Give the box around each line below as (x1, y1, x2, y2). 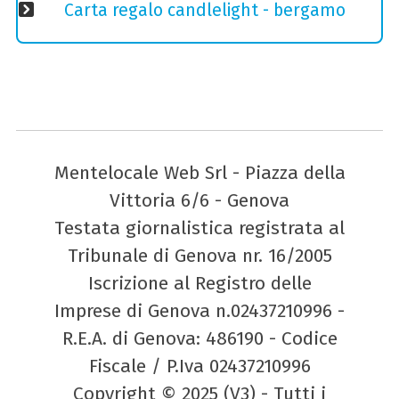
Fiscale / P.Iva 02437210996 (88, 354, 311, 379)
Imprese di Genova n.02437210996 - (54, 299, 345, 323)
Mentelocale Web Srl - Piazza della (53, 161, 346, 185)
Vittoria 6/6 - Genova (110, 189, 289, 213)
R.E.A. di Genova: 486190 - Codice (61, 327, 338, 351)
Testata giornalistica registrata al (54, 216, 345, 240)
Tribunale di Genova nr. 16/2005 (67, 244, 332, 268)
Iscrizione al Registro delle (87, 272, 312, 296)
